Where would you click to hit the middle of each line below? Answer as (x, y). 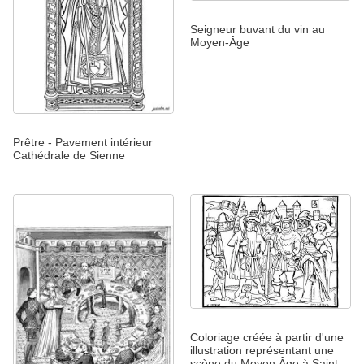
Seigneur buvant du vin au (258, 30)
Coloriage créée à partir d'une (267, 337)
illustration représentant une (262, 350)
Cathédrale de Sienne (69, 156)
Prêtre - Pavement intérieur (83, 143)
